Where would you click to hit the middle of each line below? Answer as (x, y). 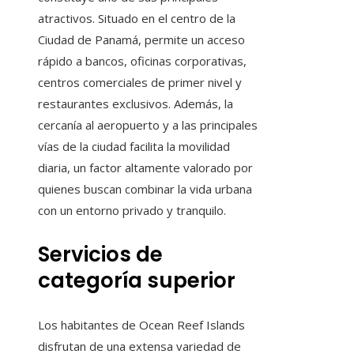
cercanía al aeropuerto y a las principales (148, 125)
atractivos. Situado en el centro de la (137, 19)
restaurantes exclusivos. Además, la (136, 104)
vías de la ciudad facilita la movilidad (134, 147)
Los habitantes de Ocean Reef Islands (141, 325)
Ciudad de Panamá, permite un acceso (141, 40)
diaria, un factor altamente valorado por (145, 168)
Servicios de (100, 255)
